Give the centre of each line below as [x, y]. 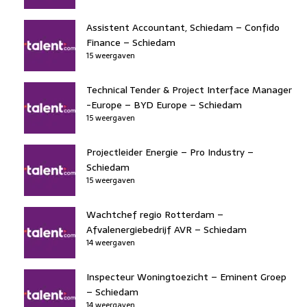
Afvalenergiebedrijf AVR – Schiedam [167, 229]
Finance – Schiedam [131, 42]
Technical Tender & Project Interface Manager [189, 89]
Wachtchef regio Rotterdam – [155, 214]
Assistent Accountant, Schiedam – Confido [183, 27]
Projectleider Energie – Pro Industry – [170, 152]
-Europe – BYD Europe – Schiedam [164, 105]
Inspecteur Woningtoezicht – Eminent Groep [186, 277]
